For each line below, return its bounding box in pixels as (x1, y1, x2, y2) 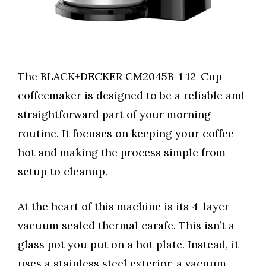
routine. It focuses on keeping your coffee (18, 126, 234, 141)
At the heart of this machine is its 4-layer (18, 199, 229, 214)
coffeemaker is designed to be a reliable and (18, 88, 245, 103)
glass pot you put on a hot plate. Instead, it (18, 237, 239, 252)
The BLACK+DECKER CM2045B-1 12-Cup (18, 69, 222, 84)
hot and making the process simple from (18, 145, 226, 160)
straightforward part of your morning (18, 107, 211, 122)
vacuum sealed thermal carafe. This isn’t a (18, 218, 235, 233)
